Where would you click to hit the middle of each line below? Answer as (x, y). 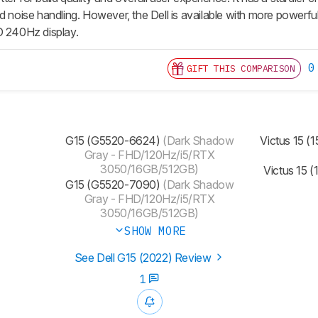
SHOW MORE (155, 231)
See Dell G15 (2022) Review (144, 258)
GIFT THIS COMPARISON (241, 69)
